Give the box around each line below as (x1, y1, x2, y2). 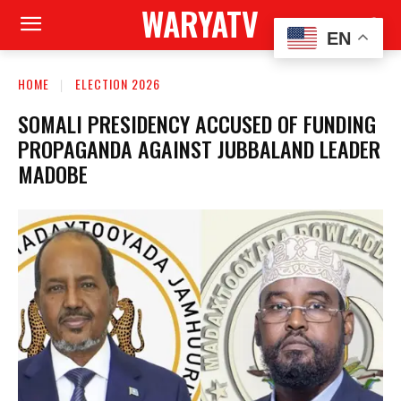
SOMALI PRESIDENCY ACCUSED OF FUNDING (18, 107, 376, 140)
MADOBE (18, 157, 88, 190)
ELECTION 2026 (75, 74, 160, 93)
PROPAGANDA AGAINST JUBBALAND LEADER (18, 132, 380, 165)
